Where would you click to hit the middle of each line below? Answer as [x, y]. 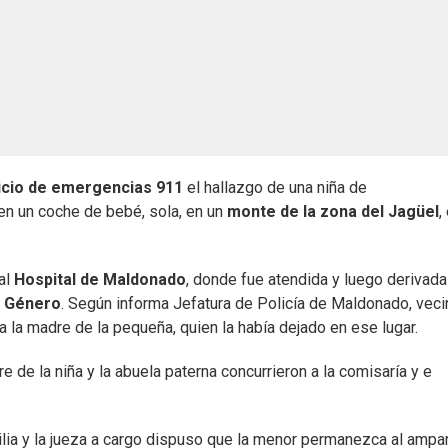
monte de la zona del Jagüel [333, 212]
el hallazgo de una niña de [275, 188]
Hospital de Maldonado [100, 280]
